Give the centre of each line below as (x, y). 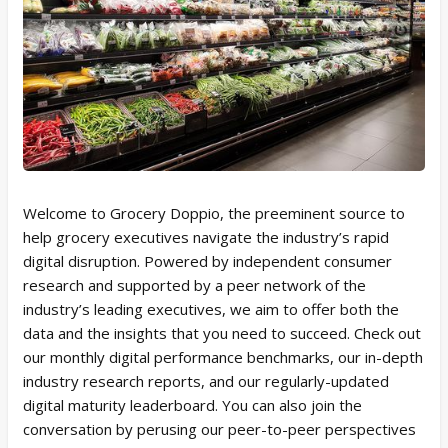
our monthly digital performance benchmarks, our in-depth (223, 356)
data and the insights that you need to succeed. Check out (222, 332)
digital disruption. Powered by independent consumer (207, 260)
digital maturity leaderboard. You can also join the (192, 404)
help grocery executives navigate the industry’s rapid (206, 236)
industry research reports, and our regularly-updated (206, 380)
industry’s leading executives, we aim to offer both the (211, 308)
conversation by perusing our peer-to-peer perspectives (219, 428)
